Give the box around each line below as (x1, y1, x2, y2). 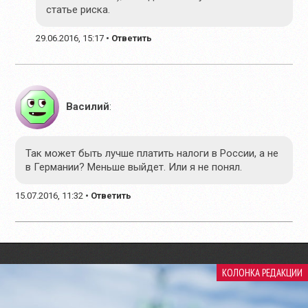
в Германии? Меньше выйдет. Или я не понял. (25, 160, 243, 173)
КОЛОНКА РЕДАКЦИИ (222, 265, 302, 279)
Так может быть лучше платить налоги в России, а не (25, 146, 279, 159)
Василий (66, 100, 110, 113)
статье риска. (46, 3, 111, 16)
